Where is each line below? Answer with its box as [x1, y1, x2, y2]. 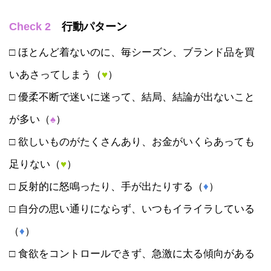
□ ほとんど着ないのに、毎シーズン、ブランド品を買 [9, 45, 255, 58]
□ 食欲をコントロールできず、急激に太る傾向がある [9, 247, 255, 260]
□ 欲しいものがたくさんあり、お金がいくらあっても [9, 135, 255, 148]
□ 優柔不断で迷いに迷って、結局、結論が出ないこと [9, 90, 255, 103]
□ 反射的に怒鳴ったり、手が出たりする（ [9, 180, 203, 192]
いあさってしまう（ [9, 68, 102, 80]
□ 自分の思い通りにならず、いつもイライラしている [9, 202, 255, 215]
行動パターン [51, 20, 127, 33]
